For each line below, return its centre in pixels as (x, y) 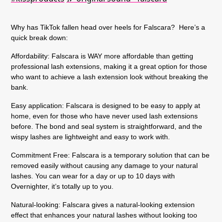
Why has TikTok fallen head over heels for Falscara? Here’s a (108, 27)
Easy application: (37, 106)
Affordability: (31, 56)
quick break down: (39, 38)
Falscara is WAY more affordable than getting (122, 56)
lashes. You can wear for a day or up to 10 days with (93, 176)
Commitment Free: (40, 155)
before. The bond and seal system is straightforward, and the (107, 126)
